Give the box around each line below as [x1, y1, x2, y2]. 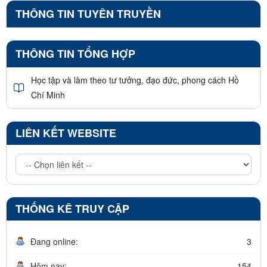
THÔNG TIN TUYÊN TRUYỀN [15, 6, 161, 22]
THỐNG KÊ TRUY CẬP [15, 201, 129, 217]
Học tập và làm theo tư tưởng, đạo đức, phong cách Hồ [31, 74, 239, 86]
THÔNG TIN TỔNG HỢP [15, 46, 135, 62]
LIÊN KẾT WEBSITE [15, 125, 116, 141]
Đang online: [30, 235, 78, 248]
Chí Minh [31, 89, 65, 101]
